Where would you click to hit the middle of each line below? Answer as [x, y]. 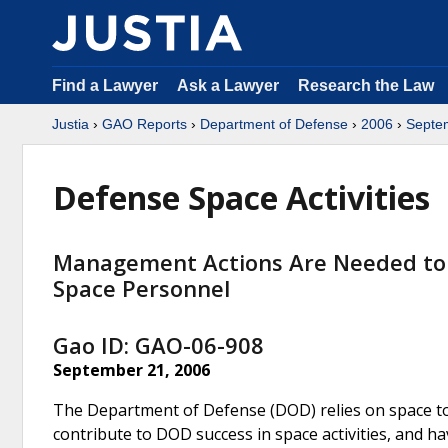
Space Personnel [141, 287]
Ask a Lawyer [230, 85]
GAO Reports [144, 124]
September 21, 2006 [131, 369]
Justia [70, 124]
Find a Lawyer [105, 85]
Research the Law [366, 85]
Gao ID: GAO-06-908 [158, 344]
